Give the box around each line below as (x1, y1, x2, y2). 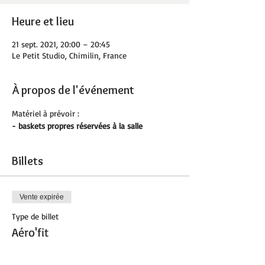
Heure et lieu (12, 14, 74, 28)
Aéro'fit (12, 225, 49, 240)
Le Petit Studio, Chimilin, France (12, 50, 127, 60)
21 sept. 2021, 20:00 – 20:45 (12, 39, 110, 49)
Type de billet (12, 211, 59, 221)
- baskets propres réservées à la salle (12, 121, 143, 131)
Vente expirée (20, 193, 64, 201)
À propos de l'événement (12, 83, 134, 97)
